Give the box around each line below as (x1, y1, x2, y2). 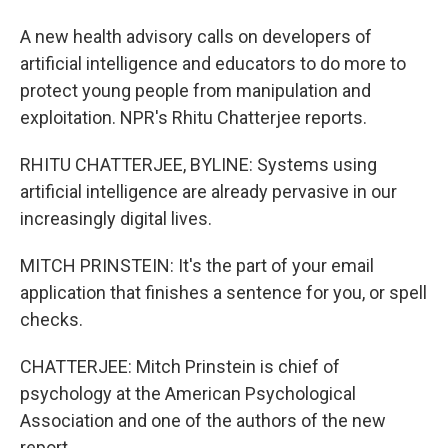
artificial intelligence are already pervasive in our (20, 181, 397, 202)
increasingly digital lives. (20, 208, 212, 229)
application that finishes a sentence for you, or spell (20, 282, 427, 303)
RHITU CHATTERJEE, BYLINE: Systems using (20, 154, 377, 175)
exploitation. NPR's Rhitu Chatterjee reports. (20, 107, 367, 128)
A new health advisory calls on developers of (20, 26, 372, 47)
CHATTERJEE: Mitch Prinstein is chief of (20, 356, 340, 377)
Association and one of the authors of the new (20, 410, 386, 431)
